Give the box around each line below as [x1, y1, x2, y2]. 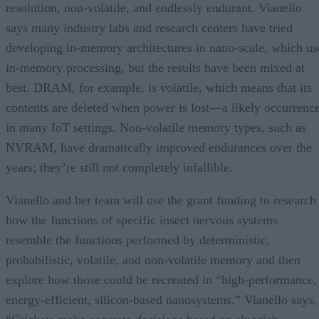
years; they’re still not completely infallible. [6, 159, 233, 174]
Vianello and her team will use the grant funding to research [6, 192, 316, 207]
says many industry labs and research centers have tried [6, 20, 293, 35]
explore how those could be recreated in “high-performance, [6, 272, 317, 287]
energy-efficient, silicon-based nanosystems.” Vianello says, [6, 292, 317, 307]
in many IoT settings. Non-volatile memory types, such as [6, 120, 306, 135]
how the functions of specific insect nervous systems [6, 212, 278, 227]
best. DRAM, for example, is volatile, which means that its [6, 80, 312, 95]
